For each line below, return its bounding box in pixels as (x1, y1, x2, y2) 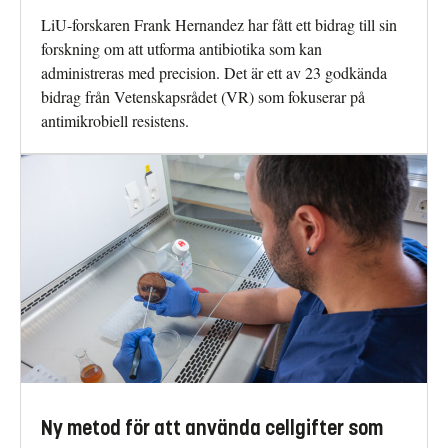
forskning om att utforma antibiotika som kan (41, 37, 322, 59)
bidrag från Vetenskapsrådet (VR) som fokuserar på (41, 85, 365, 107)
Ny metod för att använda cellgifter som (41, 416, 383, 442)
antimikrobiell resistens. (41, 109, 189, 131)
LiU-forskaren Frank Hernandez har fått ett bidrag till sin (41, 13, 397, 35)
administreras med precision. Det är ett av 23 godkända (41, 61, 387, 83)
